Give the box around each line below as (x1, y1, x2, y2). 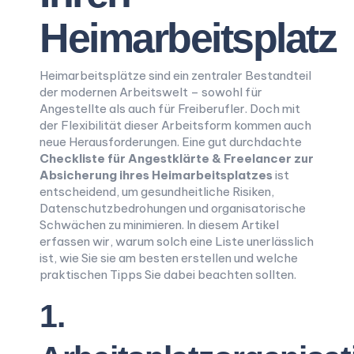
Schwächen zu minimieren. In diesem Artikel (40, 217, 279, 232)
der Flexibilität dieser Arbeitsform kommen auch (40, 118, 311, 133)
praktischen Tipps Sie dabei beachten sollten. (40, 267, 296, 282)
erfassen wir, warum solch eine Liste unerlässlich (40, 234, 314, 249)
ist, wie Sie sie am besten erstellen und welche (40, 250, 298, 265)
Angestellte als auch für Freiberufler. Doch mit (40, 101, 300, 116)
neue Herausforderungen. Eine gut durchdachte (40, 134, 302, 149)
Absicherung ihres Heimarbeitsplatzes (40, 168, 273, 183)
